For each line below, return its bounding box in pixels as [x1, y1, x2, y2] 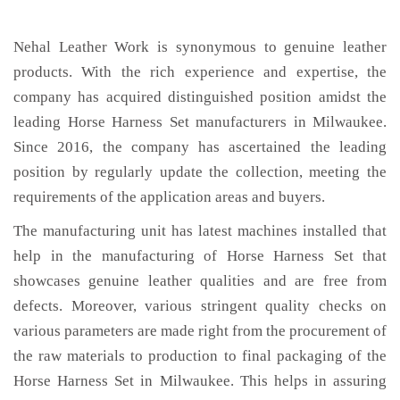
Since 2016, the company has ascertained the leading [13, 138, 387, 155]
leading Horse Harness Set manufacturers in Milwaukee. [13, 113, 387, 130]
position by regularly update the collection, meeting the [13, 163, 387, 180]
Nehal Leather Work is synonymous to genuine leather [13, 38, 387, 55]
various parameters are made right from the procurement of [13, 322, 387, 339]
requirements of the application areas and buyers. [13, 188, 325, 205]
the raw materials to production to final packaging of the [13, 347, 387, 364]
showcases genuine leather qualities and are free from [13, 272, 387, 289]
